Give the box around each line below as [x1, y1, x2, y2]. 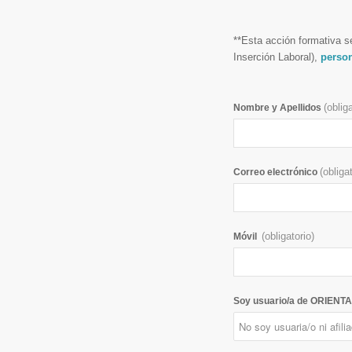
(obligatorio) [262, 229, 315, 242]
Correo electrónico [233, 166, 317, 178]
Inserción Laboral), [233, 50, 317, 63]
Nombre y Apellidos [233, 101, 321, 113]
